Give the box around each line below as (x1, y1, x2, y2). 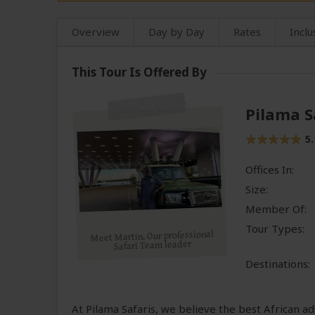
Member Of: (245, 202, 307, 217)
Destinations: (245, 257, 310, 271)
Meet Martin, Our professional (90, 229, 214, 245)
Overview (72, 25, 120, 39)
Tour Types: (245, 221, 304, 236)
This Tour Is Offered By (72, 64, 207, 81)
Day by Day (148, 25, 205, 39)
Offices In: (245, 162, 294, 177)
